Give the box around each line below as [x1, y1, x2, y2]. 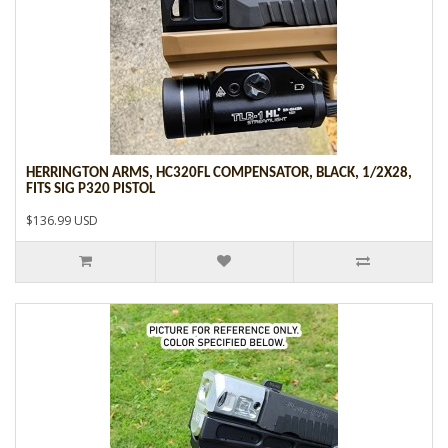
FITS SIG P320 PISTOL [26, 181, 155, 197]
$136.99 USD [26, 211, 98, 229]
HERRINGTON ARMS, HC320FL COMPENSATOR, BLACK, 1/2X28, [26, 165, 412, 181]
